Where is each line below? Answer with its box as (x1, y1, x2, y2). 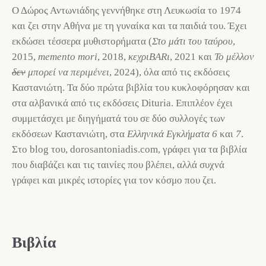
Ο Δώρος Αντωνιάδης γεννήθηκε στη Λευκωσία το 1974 (12, 5, 241, 17)
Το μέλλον (214, 51, 254, 63)
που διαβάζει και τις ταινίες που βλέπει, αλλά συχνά (12, 159, 224, 171)
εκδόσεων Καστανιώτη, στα (12, 128, 127, 140)
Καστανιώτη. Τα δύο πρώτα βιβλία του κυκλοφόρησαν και (12, 82, 250, 94)
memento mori (38, 51, 97, 63)
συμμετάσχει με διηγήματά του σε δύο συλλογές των (12, 113, 225, 125)
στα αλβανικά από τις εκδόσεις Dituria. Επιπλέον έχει (12, 97, 233, 109)
